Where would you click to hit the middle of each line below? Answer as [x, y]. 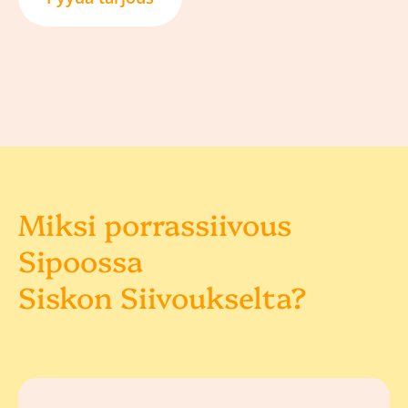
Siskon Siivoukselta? [163, 296]
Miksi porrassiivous [155, 224]
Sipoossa [81, 260]
